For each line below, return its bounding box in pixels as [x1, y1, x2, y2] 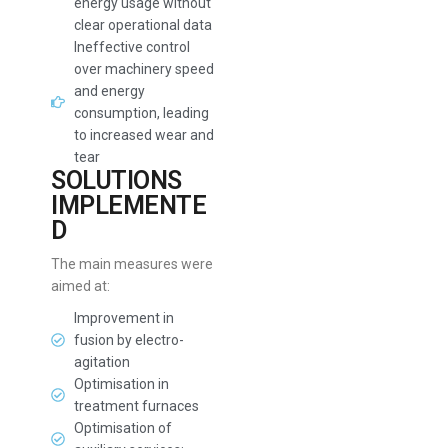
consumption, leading [73, 105, 209, 121]
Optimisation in [73, 376, 169, 392]
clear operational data [73, 17, 212, 33]
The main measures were [51, 256, 214, 272]
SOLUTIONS [51, 166, 182, 195]
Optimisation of [73, 420, 172, 436]
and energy [73, 83, 145, 99]
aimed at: [51, 278, 111, 294]
